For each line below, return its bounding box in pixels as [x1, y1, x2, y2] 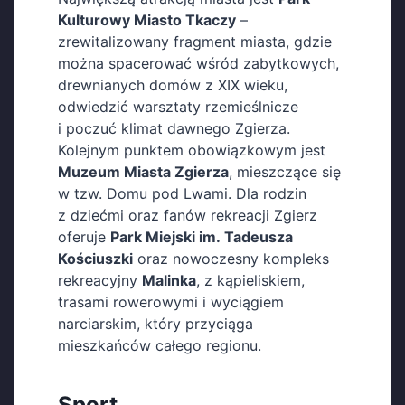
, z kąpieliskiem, [196, 271, 305, 290]
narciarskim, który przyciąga [58, 315, 253, 334]
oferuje [58, 228, 110, 247]
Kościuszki [58, 250, 133, 268]
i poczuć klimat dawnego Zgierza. [58, 119, 290, 138]
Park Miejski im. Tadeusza [110, 228, 293, 247]
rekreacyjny [58, 271, 142, 290]
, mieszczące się [229, 163, 341, 182]
